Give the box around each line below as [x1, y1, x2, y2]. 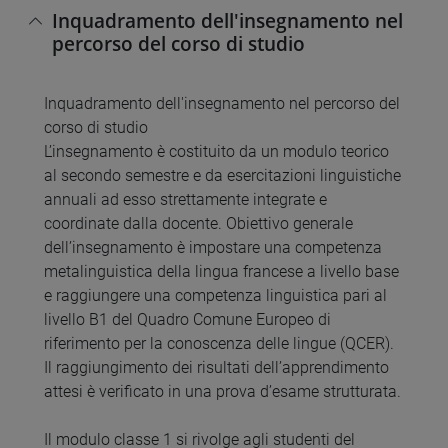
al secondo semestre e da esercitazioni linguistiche [44, 166, 401, 186]
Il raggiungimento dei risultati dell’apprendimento [44, 358, 389, 378]
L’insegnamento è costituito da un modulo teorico [44, 142, 389, 162]
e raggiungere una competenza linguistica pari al [44, 286, 387, 306]
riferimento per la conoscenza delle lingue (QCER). [44, 334, 394, 354]
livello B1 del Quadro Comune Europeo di [44, 310, 331, 330]
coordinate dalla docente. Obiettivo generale [44, 214, 353, 234]
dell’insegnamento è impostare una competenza [44, 238, 382, 258]
